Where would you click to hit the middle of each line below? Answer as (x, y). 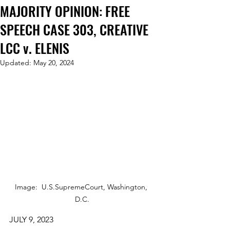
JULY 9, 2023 (31, 220)
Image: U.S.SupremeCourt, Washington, (82, 187)
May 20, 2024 (54, 62)
